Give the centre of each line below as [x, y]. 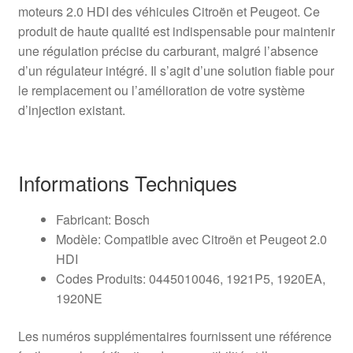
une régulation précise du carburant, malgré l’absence [168, 50]
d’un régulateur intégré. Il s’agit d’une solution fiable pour [176, 70]
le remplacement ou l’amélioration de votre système [161, 90]
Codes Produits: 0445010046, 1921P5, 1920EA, [190, 278]
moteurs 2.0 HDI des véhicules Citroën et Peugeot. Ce [169, 11]
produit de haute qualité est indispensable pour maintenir [176, 31]
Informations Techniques [127, 182]
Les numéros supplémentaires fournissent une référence [175, 336]
